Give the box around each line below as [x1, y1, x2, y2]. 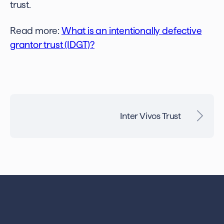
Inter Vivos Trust [120, 111, 181, 120]
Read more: [10, 25, 61, 36]
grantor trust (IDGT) [10, 39, 90, 50]
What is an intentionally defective [61, 25, 202, 36]
